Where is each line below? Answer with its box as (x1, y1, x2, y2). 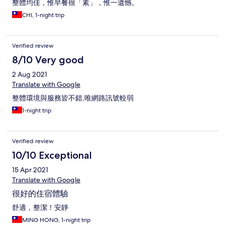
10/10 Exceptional (12, 149, 92, 162)
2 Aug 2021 (12, 70, 47, 79)
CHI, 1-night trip (22, 11, 65, 20)
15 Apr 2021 (12, 165, 48, 175)
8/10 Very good (12, 54, 84, 66)
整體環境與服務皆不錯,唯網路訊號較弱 (12, 93, 134, 103)
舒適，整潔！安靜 (12, 203, 68, 212)
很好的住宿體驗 (12, 189, 68, 199)
